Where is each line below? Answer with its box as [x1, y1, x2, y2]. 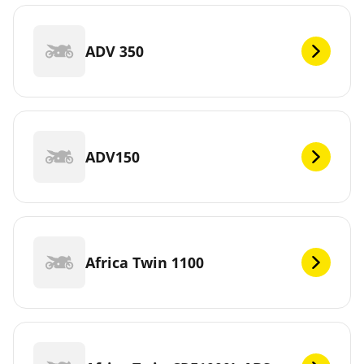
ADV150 [85, 146, 140, 167]
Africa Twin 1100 [85, 252, 204, 272]
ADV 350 [85, 41, 144, 61]
